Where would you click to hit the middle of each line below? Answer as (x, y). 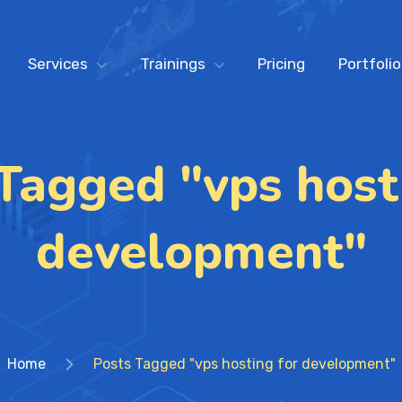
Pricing (281, 63)
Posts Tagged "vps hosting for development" (244, 364)
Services (58, 63)
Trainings (173, 63)
